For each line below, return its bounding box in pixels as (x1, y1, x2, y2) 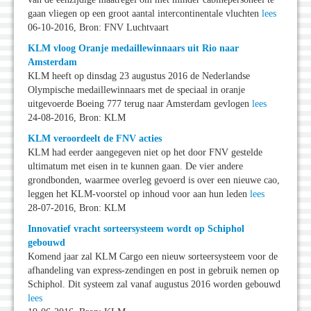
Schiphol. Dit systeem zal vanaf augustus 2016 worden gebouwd (28, 279, 280, 290)
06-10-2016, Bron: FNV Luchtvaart (28, 22, 169, 33)
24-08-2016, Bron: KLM (28, 112, 126, 124)
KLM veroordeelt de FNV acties (28, 133, 162, 144)
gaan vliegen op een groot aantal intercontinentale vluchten (28, 8, 262, 19)
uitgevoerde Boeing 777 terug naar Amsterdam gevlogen (28, 99, 252, 110)
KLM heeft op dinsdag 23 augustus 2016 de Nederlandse (28, 71, 250, 82)
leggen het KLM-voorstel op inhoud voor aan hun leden (28, 189, 250, 200)
